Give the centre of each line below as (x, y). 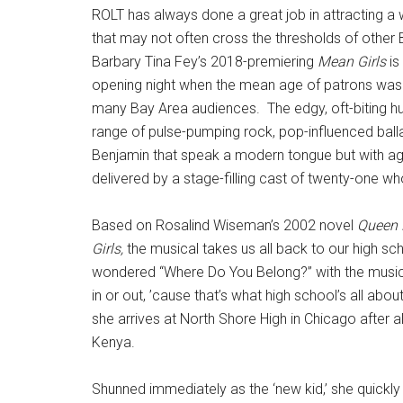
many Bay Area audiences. (176, 108)
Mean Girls (354, 62)
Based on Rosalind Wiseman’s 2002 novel (224, 225)
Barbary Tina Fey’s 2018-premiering (205, 62)
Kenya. (115, 342)
